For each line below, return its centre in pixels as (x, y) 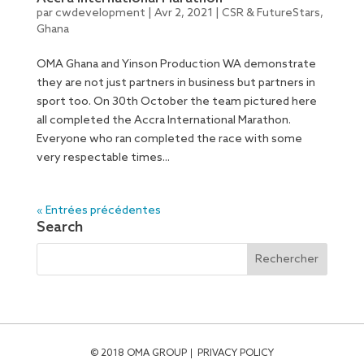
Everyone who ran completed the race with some (169, 140)
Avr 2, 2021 (183, 14)
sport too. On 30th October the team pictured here (176, 102)
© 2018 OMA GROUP (138, 354)
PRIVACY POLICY (235, 354)
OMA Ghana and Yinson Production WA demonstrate (176, 65)
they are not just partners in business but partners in (175, 84)
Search (59, 228)
